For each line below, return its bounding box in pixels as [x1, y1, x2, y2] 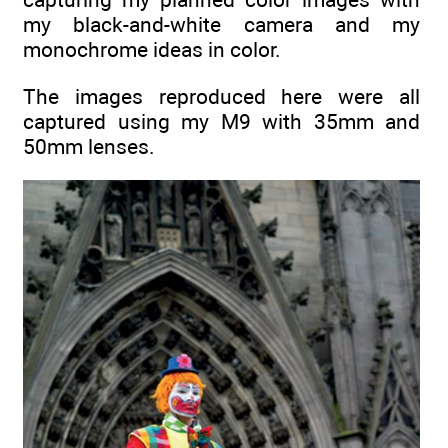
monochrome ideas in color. [23, 37, 281, 63]
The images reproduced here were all [23, 83, 420, 109]
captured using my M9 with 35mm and [23, 108, 420, 134]
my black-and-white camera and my [23, 12, 420, 38]
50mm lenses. [23, 133, 155, 159]
